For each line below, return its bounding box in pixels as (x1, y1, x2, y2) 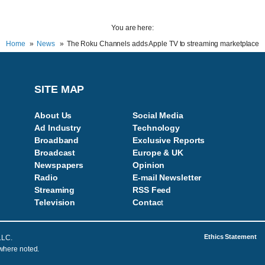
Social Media (132, 111, 183, 120)
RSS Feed (132, 185, 172, 195)
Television (34, 198, 76, 207)
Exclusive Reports (132, 135, 205, 145)
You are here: (111, 24, 154, 32)
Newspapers (34, 160, 84, 170)
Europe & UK (132, 148, 183, 157)
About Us (34, 111, 72, 120)
